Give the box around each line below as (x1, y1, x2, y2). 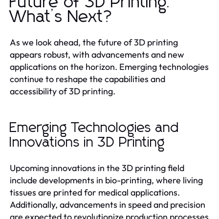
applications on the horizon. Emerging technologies (10, 61, 209, 72)
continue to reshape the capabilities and (10, 73, 165, 85)
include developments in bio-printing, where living (10, 174, 203, 186)
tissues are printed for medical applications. (10, 186, 180, 198)
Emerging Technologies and (10, 121, 179, 135)
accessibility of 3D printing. (10, 85, 115, 97)
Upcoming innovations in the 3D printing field (10, 162, 184, 174)
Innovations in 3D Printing (10, 135, 165, 150)
